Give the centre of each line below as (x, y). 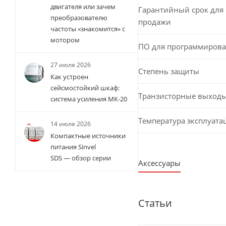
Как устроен (69, 77)
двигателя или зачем (83, 7)
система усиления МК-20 (89, 99)
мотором (65, 40)
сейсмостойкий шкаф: (85, 88)
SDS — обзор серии (81, 158)
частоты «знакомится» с (88, 29)
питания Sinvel (73, 147)
